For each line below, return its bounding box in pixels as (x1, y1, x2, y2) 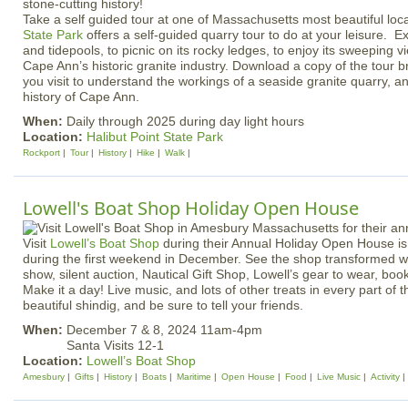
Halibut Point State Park (87, 129, 223, 144)
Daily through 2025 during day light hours (66, 114, 304, 128)
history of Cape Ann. (23, 89, 139, 104)
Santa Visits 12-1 (66, 338, 164, 352)
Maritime (177, 372, 211, 382)
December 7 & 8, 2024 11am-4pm (66, 322, 262, 337)
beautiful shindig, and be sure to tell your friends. (23, 298, 303, 312)
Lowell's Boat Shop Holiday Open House (23, 196, 359, 220)
